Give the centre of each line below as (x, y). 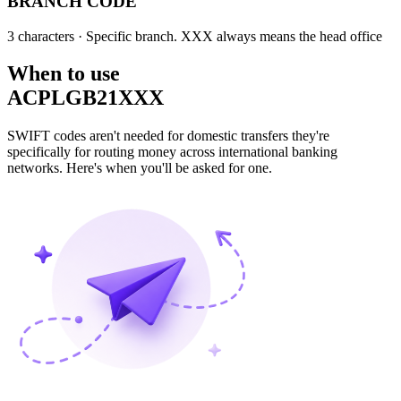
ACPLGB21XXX (85, 98)
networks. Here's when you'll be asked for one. (140, 168)
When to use (64, 74)
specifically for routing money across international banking (172, 152)
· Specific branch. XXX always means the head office (228, 36)
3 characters (41, 36)
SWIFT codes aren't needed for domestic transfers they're (168, 136)
